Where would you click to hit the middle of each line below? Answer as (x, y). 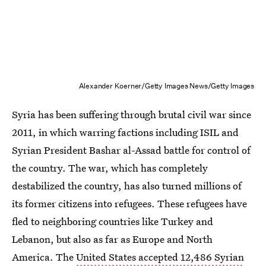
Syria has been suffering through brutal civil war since (132, 114)
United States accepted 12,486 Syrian (160, 257)
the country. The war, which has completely (110, 168)
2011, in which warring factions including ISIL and (125, 132)
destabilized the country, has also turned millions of (127, 186)
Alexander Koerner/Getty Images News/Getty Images (166, 86)
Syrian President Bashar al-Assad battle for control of (131, 150)
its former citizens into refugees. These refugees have (129, 203)
